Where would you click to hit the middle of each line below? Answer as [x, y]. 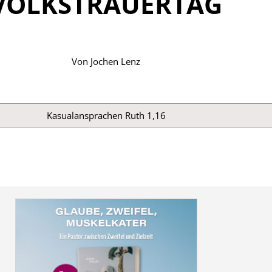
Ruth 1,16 [145, 115]
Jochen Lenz [115, 62]
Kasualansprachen [86, 115]
